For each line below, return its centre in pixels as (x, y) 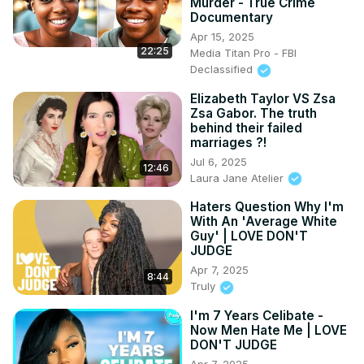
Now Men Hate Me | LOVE (269, 330)
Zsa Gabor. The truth (253, 113)
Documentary (232, 18)
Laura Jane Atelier (238, 178)
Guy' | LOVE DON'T (249, 236)
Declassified (223, 69)
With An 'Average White (264, 222)
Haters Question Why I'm (267, 207)
